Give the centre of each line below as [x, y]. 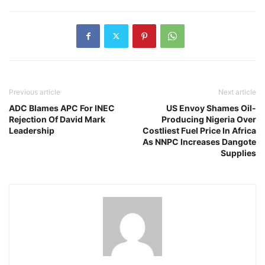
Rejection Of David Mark [57, 119]
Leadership [32, 130]
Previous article [35, 92]
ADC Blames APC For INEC [62, 108]
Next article [237, 92]
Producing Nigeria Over [209, 119]
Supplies [238, 153]
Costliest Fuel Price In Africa [199, 130]
